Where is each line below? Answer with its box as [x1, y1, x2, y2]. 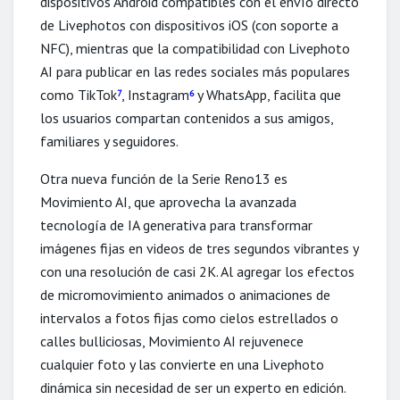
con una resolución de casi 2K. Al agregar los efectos [40, 262, 354, 280]
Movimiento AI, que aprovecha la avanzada [40, 192, 296, 211]
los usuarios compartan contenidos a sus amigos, [40, 108, 333, 127]
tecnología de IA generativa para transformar [40, 215, 312, 234]
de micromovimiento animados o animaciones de [40, 285, 330, 304]
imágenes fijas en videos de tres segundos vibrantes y [40, 238, 358, 257]
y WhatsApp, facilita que [194, 85, 341, 104]
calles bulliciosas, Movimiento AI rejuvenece [40, 331, 304, 350]
